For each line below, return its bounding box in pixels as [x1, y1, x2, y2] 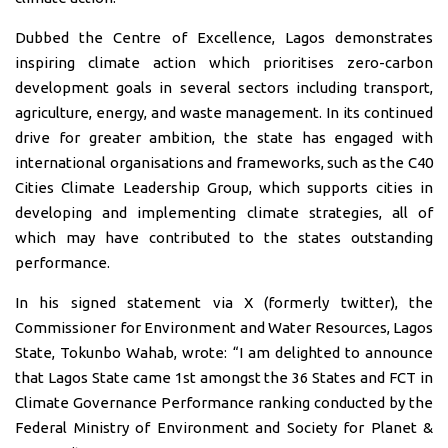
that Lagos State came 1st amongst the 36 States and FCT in [15, 368, 433, 386]
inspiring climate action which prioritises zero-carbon [15, 53, 433, 71]
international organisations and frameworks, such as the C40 [15, 153, 433, 171]
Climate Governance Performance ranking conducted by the [15, 393, 433, 411]
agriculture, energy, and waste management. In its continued [15, 103, 433, 121]
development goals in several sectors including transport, [15, 78, 433, 96]
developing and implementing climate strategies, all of [15, 203, 433, 221]
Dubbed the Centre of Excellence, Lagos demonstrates [15, 28, 433, 46]
